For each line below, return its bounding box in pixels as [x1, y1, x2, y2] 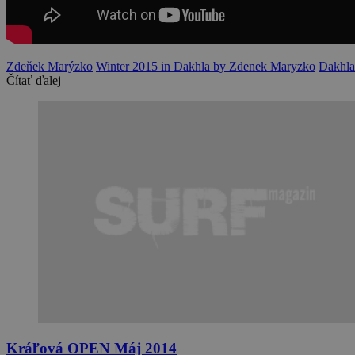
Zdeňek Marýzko [6, 59, 93, 73]
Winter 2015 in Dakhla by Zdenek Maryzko [96, 59, 315, 73]
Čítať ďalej [6, 73, 61, 87]
